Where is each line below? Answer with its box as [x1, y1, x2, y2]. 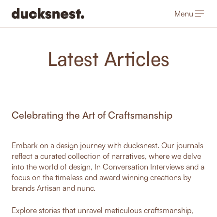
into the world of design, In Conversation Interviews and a [12, 162, 204, 171]
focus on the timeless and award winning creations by [12, 172, 191, 182]
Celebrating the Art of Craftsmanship [12, 109, 172, 121]
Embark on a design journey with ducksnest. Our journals [12, 140, 203, 150]
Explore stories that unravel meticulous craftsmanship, [12, 205, 193, 215]
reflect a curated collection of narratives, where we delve [12, 151, 201, 160]
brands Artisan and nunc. [12, 183, 95, 192]
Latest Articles [47, 47, 170, 70]
